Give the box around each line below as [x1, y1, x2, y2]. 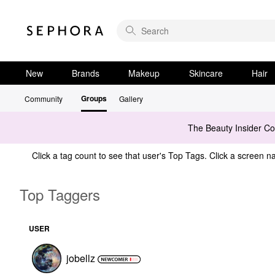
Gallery [119, 93, 143, 104]
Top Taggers [20, 183, 100, 205]
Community [25, 93, 63, 104]
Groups [81, 93, 107, 104]
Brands [72, 67, 100, 79]
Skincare [188, 67, 223, 79]
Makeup [128, 67, 160, 79]
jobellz [66, 250, 95, 265]
